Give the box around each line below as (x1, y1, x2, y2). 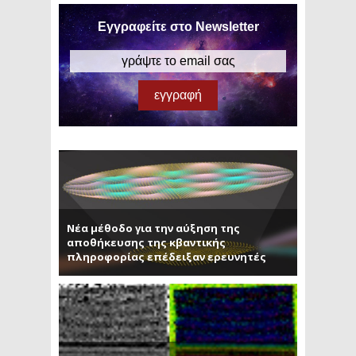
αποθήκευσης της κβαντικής (67, 234, 226, 250)
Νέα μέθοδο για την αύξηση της (67, 220, 240, 235)
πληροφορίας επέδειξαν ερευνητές (67, 249, 266, 264)
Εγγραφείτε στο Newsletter (97, 20, 259, 34)
